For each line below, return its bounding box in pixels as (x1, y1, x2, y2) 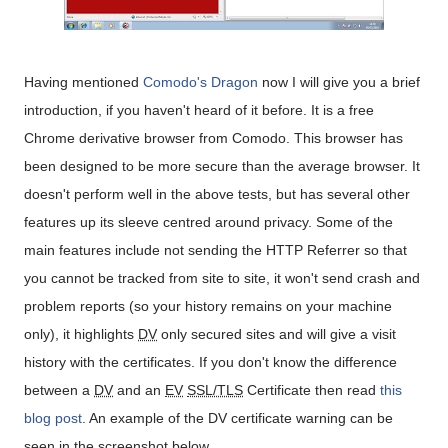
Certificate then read (243, 382, 380, 398)
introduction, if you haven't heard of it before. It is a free (24, 102, 374, 118)
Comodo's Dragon (143, 74, 258, 90)
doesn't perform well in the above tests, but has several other (24, 186, 410, 202)
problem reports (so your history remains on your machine (24, 298, 392, 314)
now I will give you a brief (258, 74, 420, 90)
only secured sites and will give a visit (157, 326, 396, 342)
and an (113, 382, 165, 398)
